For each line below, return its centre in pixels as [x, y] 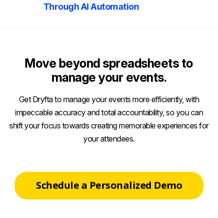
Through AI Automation [91, 7]
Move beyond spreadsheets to [109, 63]
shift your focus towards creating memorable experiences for [109, 125]
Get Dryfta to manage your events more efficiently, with [109, 99]
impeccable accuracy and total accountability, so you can [109, 112]
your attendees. [109, 138]
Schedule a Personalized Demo [109, 185]
